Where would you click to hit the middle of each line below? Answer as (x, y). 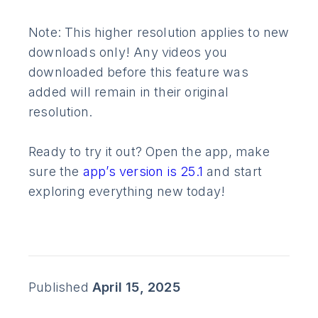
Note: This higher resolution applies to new (159, 33)
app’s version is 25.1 (145, 172)
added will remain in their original (128, 92)
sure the (56, 172)
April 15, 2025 (136, 287)
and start (235, 172)
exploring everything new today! (127, 192)
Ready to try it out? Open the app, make (149, 152)
